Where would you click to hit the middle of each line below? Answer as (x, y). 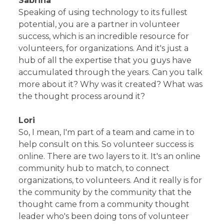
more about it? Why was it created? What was (111, 84)
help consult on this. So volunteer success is (106, 144)
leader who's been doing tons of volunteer (104, 216)
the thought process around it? (82, 96)
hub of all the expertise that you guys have (105, 60)
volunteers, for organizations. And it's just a (104, 48)
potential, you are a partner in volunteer (99, 24)
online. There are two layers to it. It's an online (110, 156)
